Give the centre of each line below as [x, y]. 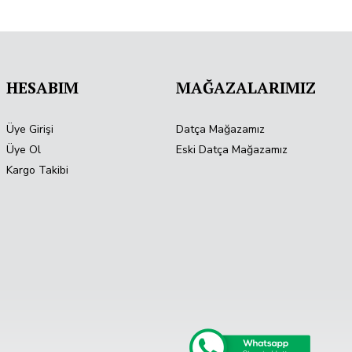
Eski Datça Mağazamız [232, 150]
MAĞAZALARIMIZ [246, 88]
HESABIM [42, 88]
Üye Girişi [29, 130]
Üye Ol [23, 150]
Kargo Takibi [37, 170]
